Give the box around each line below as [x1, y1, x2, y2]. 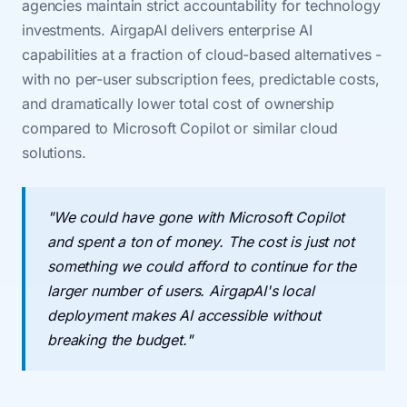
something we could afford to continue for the [47, 257, 356, 275]
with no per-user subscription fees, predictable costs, [22, 70, 380, 88]
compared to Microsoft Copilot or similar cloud [22, 119, 338, 137]
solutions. [22, 144, 86, 162]
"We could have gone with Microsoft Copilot [47, 208, 345, 226]
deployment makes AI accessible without [47, 306, 321, 324]
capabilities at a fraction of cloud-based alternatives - [22, 45, 382, 64]
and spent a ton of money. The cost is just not [47, 233, 354, 251]
